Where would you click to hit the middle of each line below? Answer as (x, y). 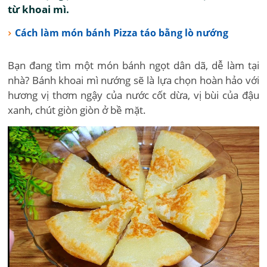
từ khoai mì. (39, 9)
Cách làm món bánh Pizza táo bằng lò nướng (121, 33)
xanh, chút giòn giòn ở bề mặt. (77, 110)
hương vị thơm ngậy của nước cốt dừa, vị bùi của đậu (133, 95)
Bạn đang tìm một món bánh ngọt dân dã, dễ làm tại (133, 65)
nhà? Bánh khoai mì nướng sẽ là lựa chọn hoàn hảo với (133, 80)
